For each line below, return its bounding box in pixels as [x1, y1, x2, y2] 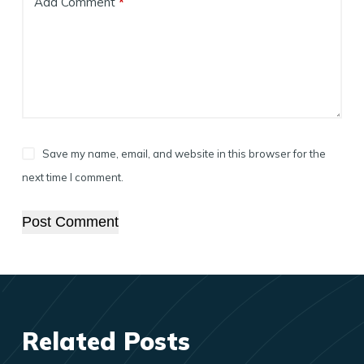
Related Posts [21, 325, 190, 357]
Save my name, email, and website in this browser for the [42, 146, 327, 160]
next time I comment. [21, 170, 123, 184]
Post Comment [21, 213, 119, 230]
